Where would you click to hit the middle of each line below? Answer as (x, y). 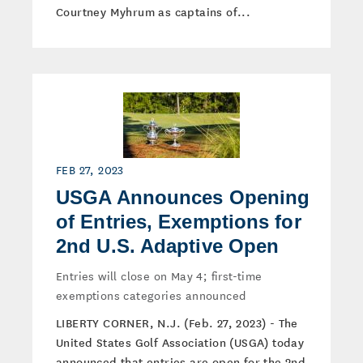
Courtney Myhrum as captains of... (154, 11)
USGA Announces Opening (183, 197)
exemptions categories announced (151, 295)
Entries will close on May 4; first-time (159, 275)
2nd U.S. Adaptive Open (168, 246)
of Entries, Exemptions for (179, 222)
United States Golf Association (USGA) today (180, 342)
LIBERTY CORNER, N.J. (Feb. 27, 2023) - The (177, 322)
